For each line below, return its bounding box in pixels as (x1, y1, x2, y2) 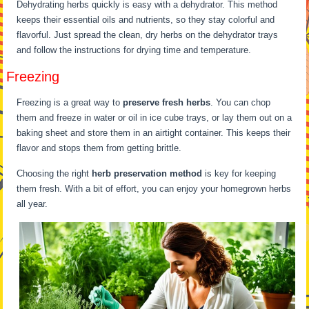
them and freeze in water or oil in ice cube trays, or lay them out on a (17, 112, 292, 123)
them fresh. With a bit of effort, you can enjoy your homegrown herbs (17, 183, 292, 195)
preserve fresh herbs (123, 97, 211, 108)
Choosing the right (17, 168, 92, 179)
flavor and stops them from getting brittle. (17, 143, 182, 154)
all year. (17, 199, 48, 210)
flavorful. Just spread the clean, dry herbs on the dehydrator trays (17, 30, 279, 41)
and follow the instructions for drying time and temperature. (17, 45, 252, 56)
